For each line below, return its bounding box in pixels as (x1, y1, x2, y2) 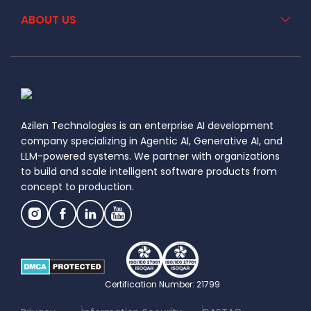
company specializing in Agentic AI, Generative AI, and (21, 134, 283, 149)
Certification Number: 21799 (105, 278, 220, 291)
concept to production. (21, 180, 134, 194)
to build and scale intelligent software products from (21, 165, 277, 179)
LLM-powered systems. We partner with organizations (21, 149, 280, 164)
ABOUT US (21, 12, 76, 28)
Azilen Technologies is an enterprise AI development (21, 119, 274, 133)
